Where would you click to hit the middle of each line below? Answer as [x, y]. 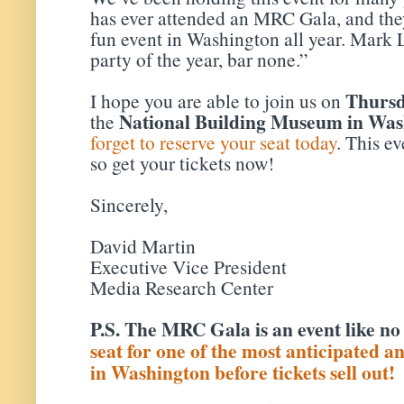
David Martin [143, 245]
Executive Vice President [188, 266]
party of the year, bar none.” [199, 59]
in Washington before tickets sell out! [243, 372]
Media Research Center [182, 287]
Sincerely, [129, 204]
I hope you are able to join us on [218, 100]
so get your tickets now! [182, 162]
